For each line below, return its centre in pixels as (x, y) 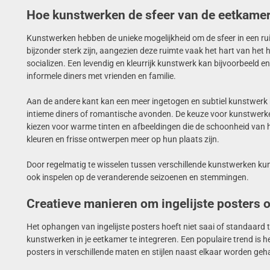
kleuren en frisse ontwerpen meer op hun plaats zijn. (123, 139)
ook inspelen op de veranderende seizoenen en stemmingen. (137, 177)
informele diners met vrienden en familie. (101, 76)
